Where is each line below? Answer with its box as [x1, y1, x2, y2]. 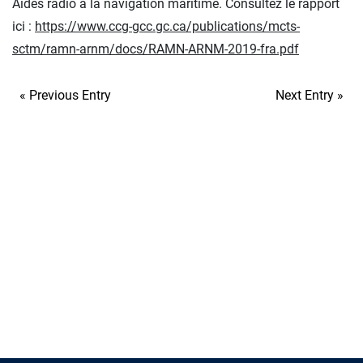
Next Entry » [275, 88, 344, 103]
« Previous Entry [19, 88, 111, 103]
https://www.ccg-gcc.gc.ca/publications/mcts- [35, 19, 300, 34]
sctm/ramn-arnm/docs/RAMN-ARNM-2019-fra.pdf [12, 41, 299, 57]
